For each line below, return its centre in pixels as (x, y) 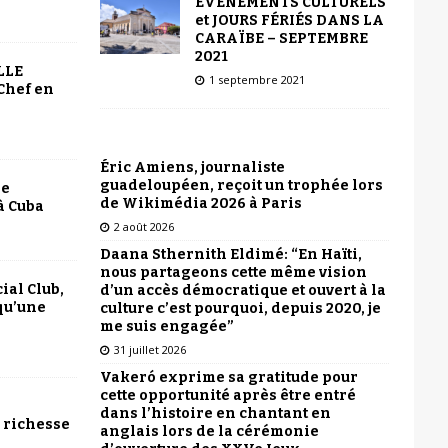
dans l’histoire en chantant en (215, 413)
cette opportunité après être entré (227, 395)
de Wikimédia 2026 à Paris (200, 203)
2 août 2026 (143, 226)
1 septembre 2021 (256, 79)
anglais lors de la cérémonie (209, 431)
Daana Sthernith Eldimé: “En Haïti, (230, 254)
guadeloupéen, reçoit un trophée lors (241, 185)
